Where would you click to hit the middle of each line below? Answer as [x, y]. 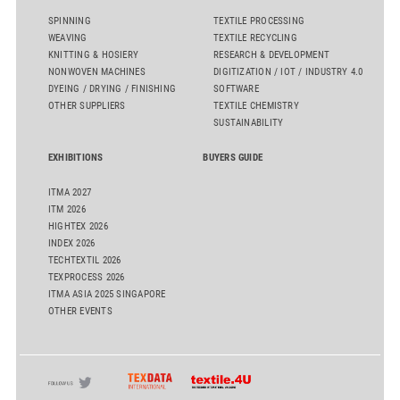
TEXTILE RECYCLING [255, 37]
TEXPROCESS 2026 [87, 277]
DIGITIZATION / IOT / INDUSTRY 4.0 [288, 71]
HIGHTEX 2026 [78, 226]
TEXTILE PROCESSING [259, 21]
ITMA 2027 [70, 192]
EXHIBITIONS [76, 157]
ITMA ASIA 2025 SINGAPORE [107, 294]
